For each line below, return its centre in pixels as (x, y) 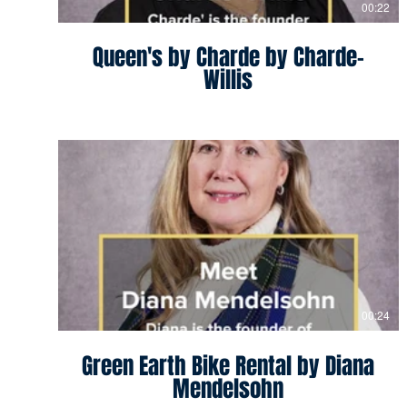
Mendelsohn (228, 388)
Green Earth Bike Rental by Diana (228, 366)
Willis (228, 80)
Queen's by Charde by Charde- (228, 58)
